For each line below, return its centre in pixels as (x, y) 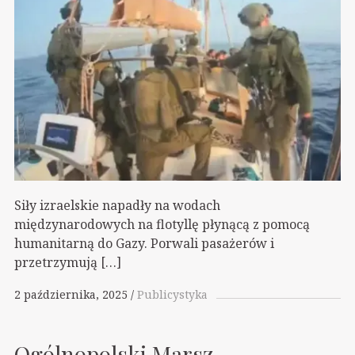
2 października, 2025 (71, 295)
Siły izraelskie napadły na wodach (117, 205)
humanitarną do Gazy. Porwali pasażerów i (144, 243)
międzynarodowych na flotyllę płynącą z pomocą (162, 224)
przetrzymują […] (68, 262)
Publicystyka (172, 295)
